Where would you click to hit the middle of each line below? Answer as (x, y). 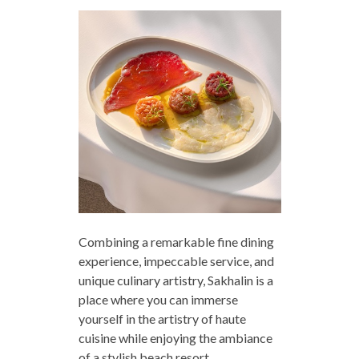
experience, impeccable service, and (176, 261)
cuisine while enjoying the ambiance (175, 338)
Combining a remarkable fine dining (176, 242)
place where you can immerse (158, 300)
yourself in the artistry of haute (162, 319)
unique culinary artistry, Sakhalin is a (175, 280)
